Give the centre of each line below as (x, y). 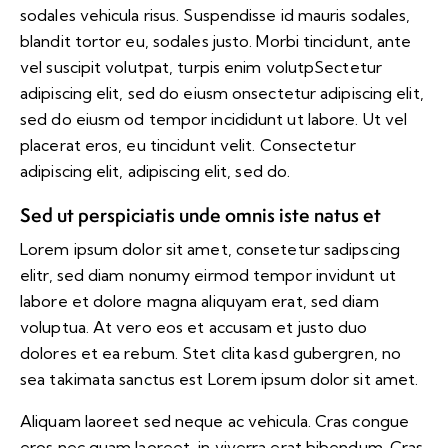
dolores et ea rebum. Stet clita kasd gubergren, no (211, 353)
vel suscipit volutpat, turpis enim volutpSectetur (201, 67)
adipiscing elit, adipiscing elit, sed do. (155, 171)
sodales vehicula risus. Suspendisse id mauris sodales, (215, 15)
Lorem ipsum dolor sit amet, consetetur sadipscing (210, 249)
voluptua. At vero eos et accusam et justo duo (194, 327)
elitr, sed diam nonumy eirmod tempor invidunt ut (208, 275)
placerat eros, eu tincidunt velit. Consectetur (188, 145)
